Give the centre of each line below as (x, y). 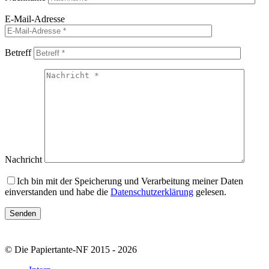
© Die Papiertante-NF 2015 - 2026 (71, 250)
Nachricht (23, 160)
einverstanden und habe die (58, 192)
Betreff (18, 53)
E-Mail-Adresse (35, 19)
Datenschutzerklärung (152, 192)
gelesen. (210, 192)
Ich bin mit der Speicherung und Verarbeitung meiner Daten (130, 181)
